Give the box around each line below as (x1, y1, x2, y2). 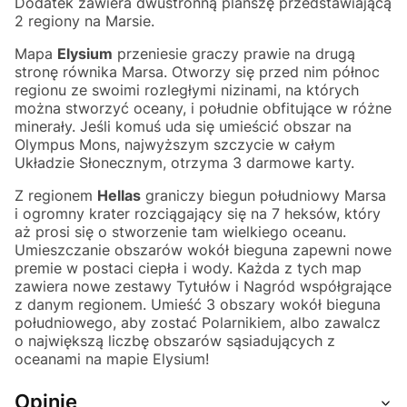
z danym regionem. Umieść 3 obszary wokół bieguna (15, 295, 381, 314)
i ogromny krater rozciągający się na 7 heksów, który (15, 204, 381, 223)
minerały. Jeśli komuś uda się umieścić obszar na (15, 117, 352, 136)
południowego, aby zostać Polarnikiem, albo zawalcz (15, 313, 381, 333)
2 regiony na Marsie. (15, 12, 154, 31)
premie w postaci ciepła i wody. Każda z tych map (15, 259, 362, 278)
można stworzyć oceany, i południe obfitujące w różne (15, 99, 392, 118)
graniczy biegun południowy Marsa (141, 186, 386, 205)
